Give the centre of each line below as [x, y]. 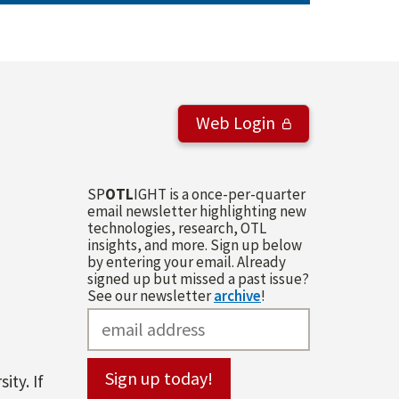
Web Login [236, 122]
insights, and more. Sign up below [195, 244]
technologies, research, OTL [177, 228]
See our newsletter [151, 295]
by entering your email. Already [187, 261]
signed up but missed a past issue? [198, 278]
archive [237, 295]
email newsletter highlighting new [197, 211]
